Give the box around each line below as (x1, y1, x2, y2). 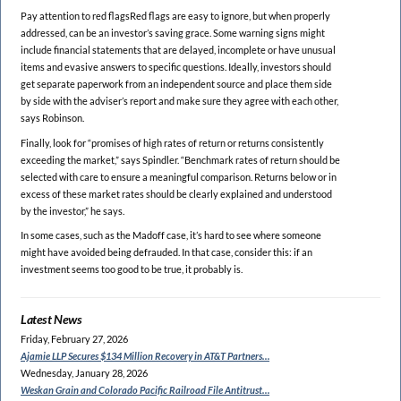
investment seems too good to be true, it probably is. (21, 262, 243, 275)
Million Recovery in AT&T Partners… (124, 350, 269, 363)
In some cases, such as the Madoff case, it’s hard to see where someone (21, 228, 321, 241)
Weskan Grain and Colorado (21, 384, 138, 397)
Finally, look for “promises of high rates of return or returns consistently (21, 136, 324, 149)
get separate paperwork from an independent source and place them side (21, 78, 332, 90)
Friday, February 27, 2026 (21, 333, 128, 346)
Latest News (21, 311, 82, 327)
